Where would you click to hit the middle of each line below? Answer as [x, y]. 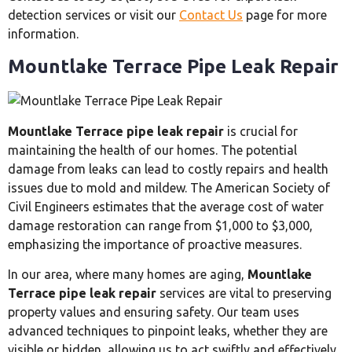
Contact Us [211, 15]
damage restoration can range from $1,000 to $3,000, [160, 225]
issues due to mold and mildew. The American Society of [169, 187]
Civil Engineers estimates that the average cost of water [166, 206]
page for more [285, 15]
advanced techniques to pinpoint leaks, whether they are [168, 331]
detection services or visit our [93, 15]
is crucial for [261, 131]
